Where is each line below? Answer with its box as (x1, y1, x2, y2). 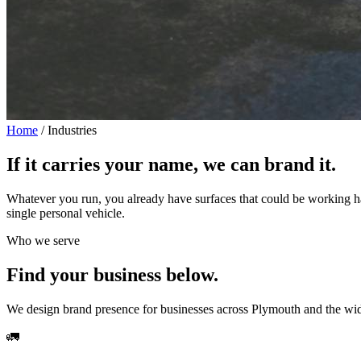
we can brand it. (203, 153, 336, 175)
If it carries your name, (6, 153, 203, 175)
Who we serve (6, 233, 80, 247)
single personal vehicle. (6, 205, 125, 220)
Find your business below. (6, 263, 218, 285)
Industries (48, 123, 97, 137)
